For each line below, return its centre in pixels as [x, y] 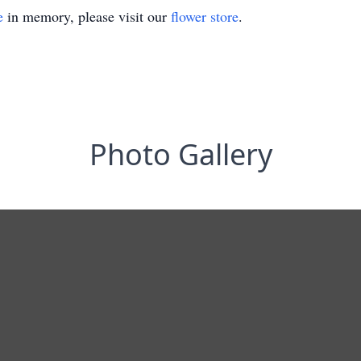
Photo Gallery [180, 154]
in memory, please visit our [87, 16]
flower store [205, 16]
